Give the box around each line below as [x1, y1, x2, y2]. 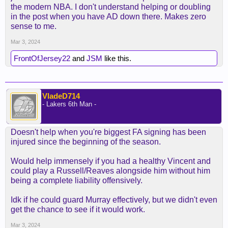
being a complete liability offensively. [11, 176, 142, 185]
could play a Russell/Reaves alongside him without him [11, 166, 210, 175]
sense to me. [11, 22, 56, 31]
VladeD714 [42, 92, 80, 100]
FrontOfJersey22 [14, 54, 70, 63]
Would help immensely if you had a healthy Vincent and [11, 157, 211, 165]
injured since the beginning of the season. [11, 137, 161, 146]
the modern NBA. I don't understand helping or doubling [11, 3, 211, 11]
